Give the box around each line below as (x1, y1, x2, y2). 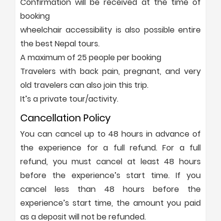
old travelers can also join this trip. (20, 79, 148, 91)
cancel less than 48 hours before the (20, 183, 201, 195)
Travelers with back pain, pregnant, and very (20, 65, 201, 77)
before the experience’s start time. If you (20, 169, 201, 181)
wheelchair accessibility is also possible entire (20, 24, 201, 36)
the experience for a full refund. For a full (20, 142, 201, 153)
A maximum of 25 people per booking (20, 51, 161, 63)
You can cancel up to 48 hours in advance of (20, 128, 201, 140)
